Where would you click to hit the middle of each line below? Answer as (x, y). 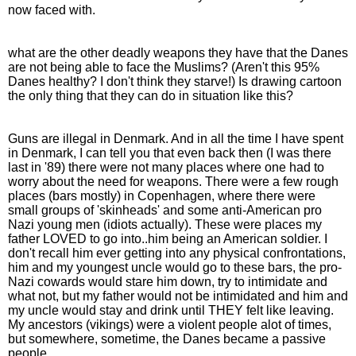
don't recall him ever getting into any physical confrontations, (177, 253)
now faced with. (52, 10)
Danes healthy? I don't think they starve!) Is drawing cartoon (175, 81)
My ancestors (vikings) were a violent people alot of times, (170, 325)
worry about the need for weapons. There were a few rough (173, 182)
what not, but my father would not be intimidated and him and (178, 296)
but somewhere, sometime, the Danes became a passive (167, 339)
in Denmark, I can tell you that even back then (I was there (170, 153)
